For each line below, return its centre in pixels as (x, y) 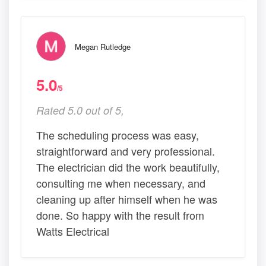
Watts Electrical (73, 231)
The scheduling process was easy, (118, 135)
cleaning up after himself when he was (127, 199)
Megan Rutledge (103, 47)
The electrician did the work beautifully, (128, 167)
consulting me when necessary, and (121, 183)
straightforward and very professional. (126, 151)
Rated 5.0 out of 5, (80, 110)
